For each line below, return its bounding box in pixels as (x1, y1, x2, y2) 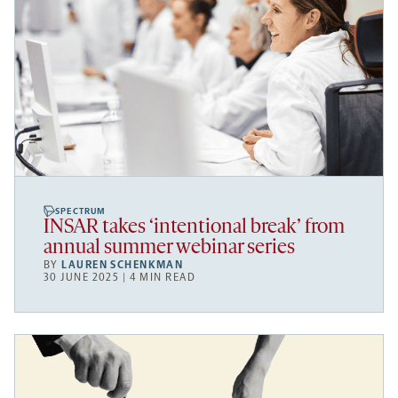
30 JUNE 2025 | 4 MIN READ (44, 271, 195, 284)
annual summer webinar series (44, 238, 295, 259)
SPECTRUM (55, 206, 107, 218)
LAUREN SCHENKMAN (61, 259, 184, 272)
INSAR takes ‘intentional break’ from (44, 218, 345, 239)
